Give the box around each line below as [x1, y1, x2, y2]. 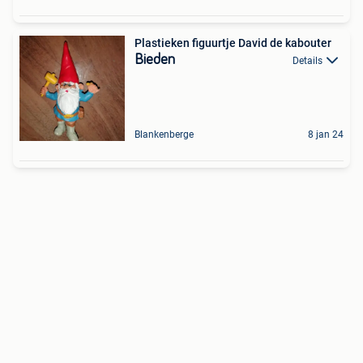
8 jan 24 [308, 128, 344, 140]
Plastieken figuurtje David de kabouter [135, 36, 331, 49]
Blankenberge [135, 128, 194, 140]
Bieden [135, 52, 175, 67]
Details [293, 54, 322, 66]
